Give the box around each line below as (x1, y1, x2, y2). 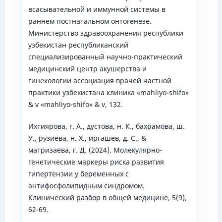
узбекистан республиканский (28, 40, 128, 50)
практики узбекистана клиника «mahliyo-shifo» (28, 88, 189, 98)
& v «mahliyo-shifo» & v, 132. (28, 100, 123, 110)
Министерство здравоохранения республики (28, 28, 183, 38)
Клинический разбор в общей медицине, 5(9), (28, 193, 187, 203)
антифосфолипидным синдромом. (28, 181, 145, 191)
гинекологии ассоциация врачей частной (28, 76, 171, 86)
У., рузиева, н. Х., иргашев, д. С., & (28, 133, 146, 143)
